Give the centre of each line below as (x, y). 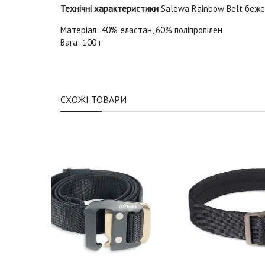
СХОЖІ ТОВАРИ (93, 99)
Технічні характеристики (111, 8)
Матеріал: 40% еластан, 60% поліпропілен (141, 30)
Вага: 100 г (81, 42)
